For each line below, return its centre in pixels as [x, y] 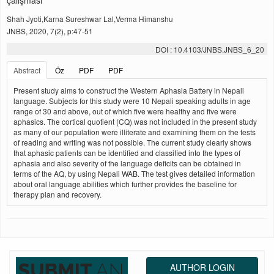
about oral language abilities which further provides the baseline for [125, 184]
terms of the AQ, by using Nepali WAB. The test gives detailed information [134, 173]
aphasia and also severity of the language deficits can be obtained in [127, 163]
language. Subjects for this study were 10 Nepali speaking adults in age [132, 101]
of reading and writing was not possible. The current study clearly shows [132, 142]
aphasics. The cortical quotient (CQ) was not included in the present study [135, 121]
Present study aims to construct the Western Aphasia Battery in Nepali [129, 90]
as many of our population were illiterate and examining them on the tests [135, 132]
